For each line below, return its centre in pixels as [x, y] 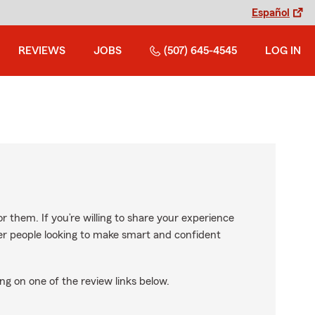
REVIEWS [42, 51]
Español [271, 13]
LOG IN [283, 51]
